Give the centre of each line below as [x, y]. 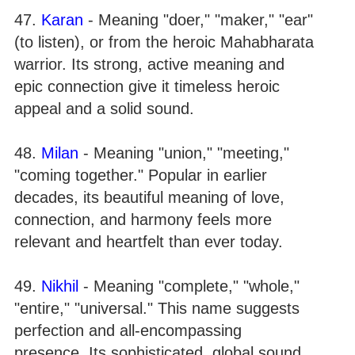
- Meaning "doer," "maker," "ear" [198, 19]
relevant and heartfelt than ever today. [149, 241]
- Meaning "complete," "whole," [189, 286]
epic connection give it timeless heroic [147, 86]
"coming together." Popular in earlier [141, 175]
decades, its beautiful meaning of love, [149, 197]
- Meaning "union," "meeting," [184, 153]
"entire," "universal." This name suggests [157, 308]
